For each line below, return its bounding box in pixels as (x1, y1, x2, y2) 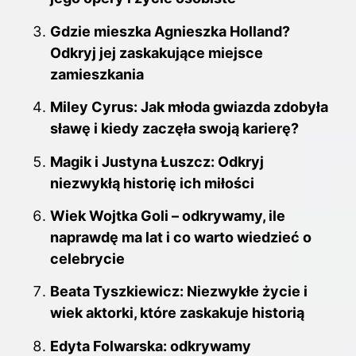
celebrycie (50, 250, 125, 268)
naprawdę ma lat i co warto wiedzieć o (50, 229, 311, 246)
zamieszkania (50, 65, 144, 83)
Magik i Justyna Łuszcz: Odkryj (50, 153, 264, 170)
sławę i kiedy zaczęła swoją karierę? (50, 120, 299, 137)
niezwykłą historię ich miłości (50, 174, 254, 192)
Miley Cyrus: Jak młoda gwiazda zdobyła (50, 99, 328, 116)
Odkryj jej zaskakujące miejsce (50, 44, 263, 61)
